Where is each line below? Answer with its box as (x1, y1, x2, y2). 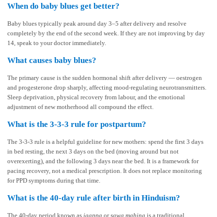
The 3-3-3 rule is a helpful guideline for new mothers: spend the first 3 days (7, 138, 203, 146)
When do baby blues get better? (7, 1, 120, 11)
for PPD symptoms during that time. (7, 177, 100, 185)
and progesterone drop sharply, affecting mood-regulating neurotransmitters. (7, 84, 206, 92)
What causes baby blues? (7, 56, 96, 65)
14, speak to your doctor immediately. (7, 39, 106, 47)
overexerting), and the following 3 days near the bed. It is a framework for (7, 157, 199, 165)
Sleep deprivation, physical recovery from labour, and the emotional (7, 93, 185, 101)
